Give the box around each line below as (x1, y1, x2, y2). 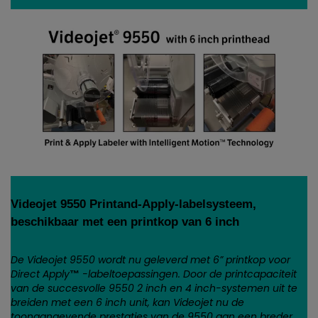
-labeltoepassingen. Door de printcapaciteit (79, 267, 297, 282)
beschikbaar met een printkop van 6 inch (11, 215, 239, 229)
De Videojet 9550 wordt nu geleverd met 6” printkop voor (11, 253, 290, 268)
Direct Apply (11, 267, 70, 282)
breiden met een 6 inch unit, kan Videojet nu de (11, 295, 244, 310)
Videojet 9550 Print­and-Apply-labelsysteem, (11, 197, 256, 212)
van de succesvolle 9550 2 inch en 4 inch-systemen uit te (11, 281, 297, 296)
